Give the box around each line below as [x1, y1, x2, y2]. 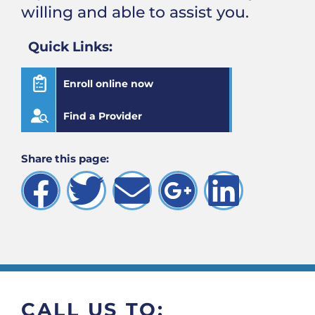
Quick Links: [28, 37, 112, 55]
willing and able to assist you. [21, 2, 249, 22]
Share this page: [21, 151, 109, 165]
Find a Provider [63, 109, 142, 122]
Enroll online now [63, 77, 153, 90]
